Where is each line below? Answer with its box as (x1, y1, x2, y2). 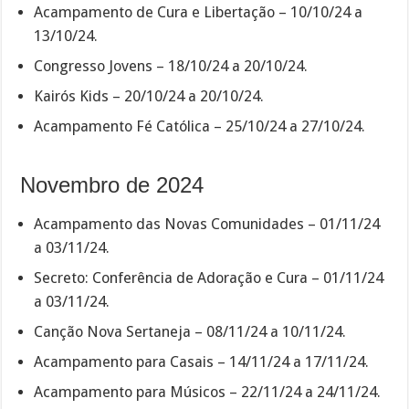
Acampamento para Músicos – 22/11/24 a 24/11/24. (34, 383, 382, 402)
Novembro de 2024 (20, 172, 204, 197)
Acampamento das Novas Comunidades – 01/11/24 (34, 215, 381, 234)
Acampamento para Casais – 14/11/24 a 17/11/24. (34, 353, 370, 372)
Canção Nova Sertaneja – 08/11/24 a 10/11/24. (34, 323, 347, 341)
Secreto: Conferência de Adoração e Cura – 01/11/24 (34, 269, 384, 288)
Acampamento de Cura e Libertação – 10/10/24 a (34, 3, 363, 21)
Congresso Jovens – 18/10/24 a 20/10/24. (34, 57, 309, 75)
